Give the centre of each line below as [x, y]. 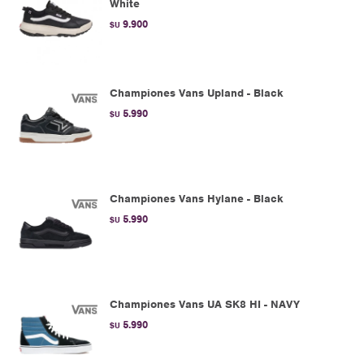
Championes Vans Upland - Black [197, 93]
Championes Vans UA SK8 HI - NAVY [205, 304]
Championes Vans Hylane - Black [197, 199]
